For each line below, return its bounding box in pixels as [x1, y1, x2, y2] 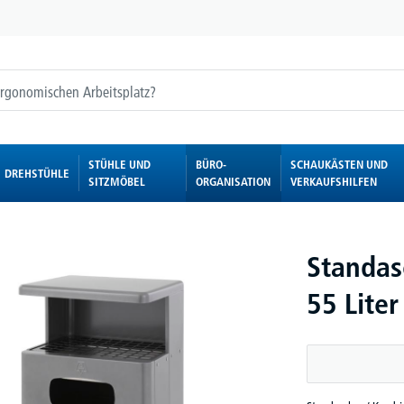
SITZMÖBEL [87, 174, 145, 188]
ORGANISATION [195, 174, 271, 188]
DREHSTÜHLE [4, 165, 69, 180]
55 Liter [307, 287, 399, 321]
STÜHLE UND [87, 157, 151, 171]
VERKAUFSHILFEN [290, 174, 378, 188]
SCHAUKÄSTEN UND [290, 157, 389, 171]
